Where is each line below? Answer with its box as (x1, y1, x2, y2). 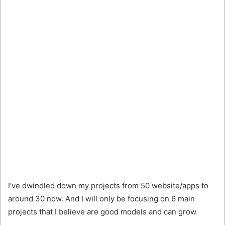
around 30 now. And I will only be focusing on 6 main (8, 194, 195, 203)
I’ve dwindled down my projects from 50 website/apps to (8, 181, 208, 190)
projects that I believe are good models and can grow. (8, 207, 198, 216)
